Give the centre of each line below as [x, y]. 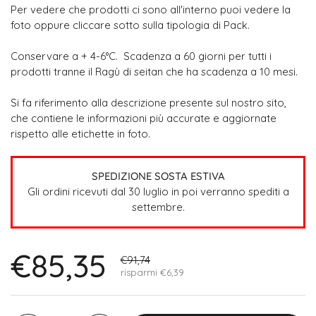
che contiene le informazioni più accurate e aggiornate [144, 118]
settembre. [158, 207]
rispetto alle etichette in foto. [80, 133]
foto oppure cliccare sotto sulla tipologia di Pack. [130, 25]
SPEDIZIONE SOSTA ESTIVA [158, 176]
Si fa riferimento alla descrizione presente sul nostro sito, [148, 102]
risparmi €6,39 [152, 272]
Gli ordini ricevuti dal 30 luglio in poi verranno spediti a [158, 191]
